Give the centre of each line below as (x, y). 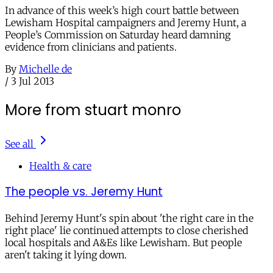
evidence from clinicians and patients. (91, 47)
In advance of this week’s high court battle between (122, 10)
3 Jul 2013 (33, 81)
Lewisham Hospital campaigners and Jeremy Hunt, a (126, 22)
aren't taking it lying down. (66, 255)
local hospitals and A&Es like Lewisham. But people (123, 243)
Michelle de (45, 69)
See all (19, 144)
